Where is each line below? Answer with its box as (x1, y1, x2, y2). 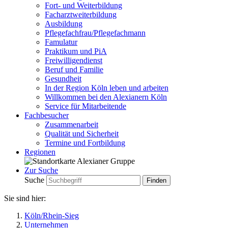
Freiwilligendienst (45, 56, 102, 65)
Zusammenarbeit (45, 120, 98, 129)
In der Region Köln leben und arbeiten (45, 83, 168, 92)
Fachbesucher (24, 111, 69, 120)
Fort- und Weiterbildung (45, 1, 122, 10)
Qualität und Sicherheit (45, 129, 119, 138)
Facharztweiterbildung (45, 10, 117, 19)
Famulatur (45, 38, 77, 46)
